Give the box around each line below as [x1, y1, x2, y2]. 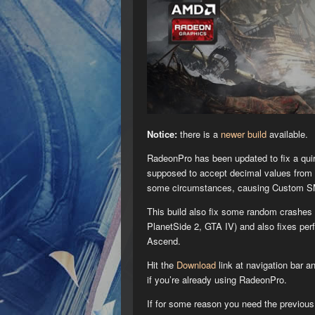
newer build [220, 127, 266, 141]
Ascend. [146, 233, 181, 247]
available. [266, 127, 308, 141]
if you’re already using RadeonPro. [146, 272, 287, 286]
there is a [176, 127, 221, 141]
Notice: [146, 127, 177, 141]
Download [176, 257, 216, 271]
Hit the [146, 257, 176, 271]
